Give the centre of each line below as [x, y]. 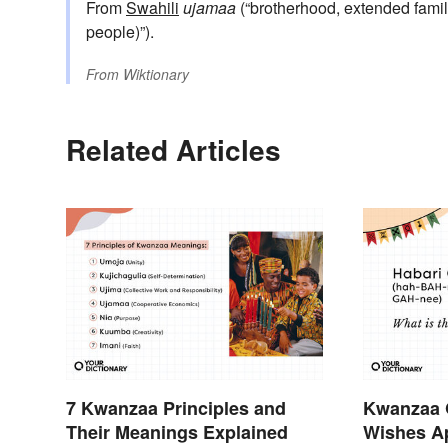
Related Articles [173, 150]
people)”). [120, 32]
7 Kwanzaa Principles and [176, 407]
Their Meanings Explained [177, 431]
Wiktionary [156, 74]
